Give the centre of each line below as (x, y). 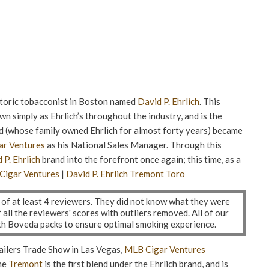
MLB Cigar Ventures (165, 249)
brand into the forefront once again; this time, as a (141, 159)
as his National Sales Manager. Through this (133, 145)
